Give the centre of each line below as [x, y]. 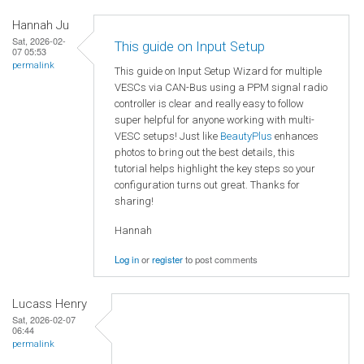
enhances [295, 136]
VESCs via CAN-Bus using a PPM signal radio [221, 87]
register [167, 260]
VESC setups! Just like [167, 136]
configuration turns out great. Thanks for [207, 185]
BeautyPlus [246, 136]
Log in [127, 260]
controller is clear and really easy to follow [209, 104]
